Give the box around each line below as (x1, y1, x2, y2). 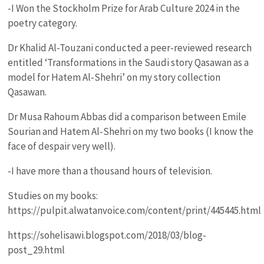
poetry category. (8, 16, 78, 29)
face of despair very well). (8, 140, 116, 153)
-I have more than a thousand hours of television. (8, 164, 213, 177)
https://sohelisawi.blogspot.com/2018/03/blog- (8, 229, 207, 242)
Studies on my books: (8, 189, 98, 202)
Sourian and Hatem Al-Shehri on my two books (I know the (8, 125, 254, 138)
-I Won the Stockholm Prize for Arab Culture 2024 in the (8, 2, 240, 15)
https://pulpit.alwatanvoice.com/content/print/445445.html (8, 204, 262, 217)
